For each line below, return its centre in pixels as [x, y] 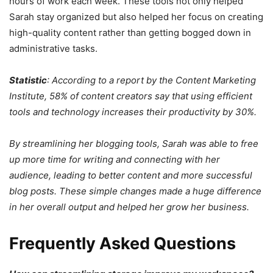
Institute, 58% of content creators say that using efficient [131, 96]
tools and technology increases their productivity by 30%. [133, 112]
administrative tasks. [53, 48]
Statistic [28, 80]
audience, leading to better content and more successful [131, 175]
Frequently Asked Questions [122, 243]
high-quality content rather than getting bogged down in [130, 32]
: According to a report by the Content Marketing [151, 80]
